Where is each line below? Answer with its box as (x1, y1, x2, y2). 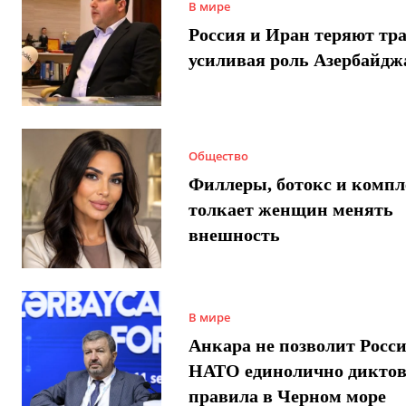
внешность (188, 224, 280, 245)
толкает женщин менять (188, 198, 393, 219)
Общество (188, 147, 248, 164)
